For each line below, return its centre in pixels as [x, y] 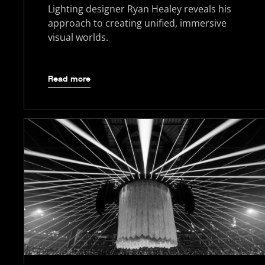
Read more [69, 79]
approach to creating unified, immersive [137, 23]
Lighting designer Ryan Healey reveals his [140, 9]
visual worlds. [78, 37]
